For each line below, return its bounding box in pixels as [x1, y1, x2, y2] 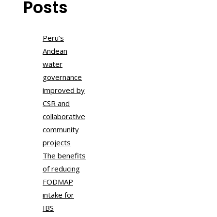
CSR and [43, 98, 70, 108]
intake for [43, 190, 74, 200]
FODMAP [43, 177, 73, 187]
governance [43, 72, 82, 82]
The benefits [43, 151, 86, 161]
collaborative [43, 111, 85, 122]
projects [43, 138, 71, 148]
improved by [43, 85, 85, 95]
